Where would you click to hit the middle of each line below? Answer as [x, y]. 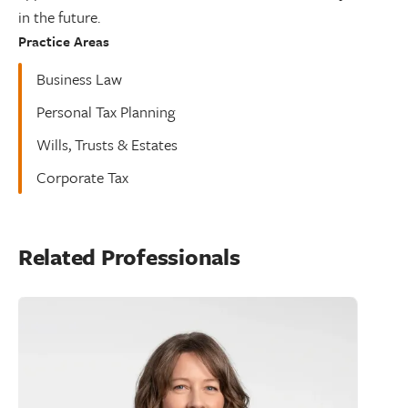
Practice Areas [64, 41]
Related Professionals [129, 256]
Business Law [79, 79]
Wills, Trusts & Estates [107, 144]
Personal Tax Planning [106, 112]
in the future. [63, 17]
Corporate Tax [82, 177]
